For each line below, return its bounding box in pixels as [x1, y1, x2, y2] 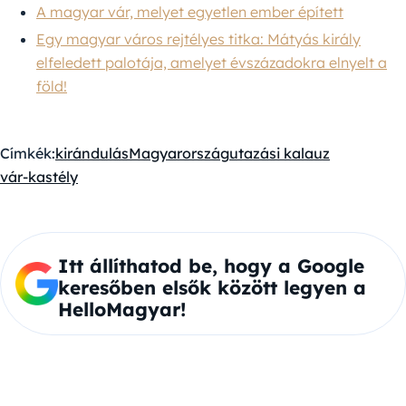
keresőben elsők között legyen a [57, 275, 366, 299]
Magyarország [129, 143, 229, 162]
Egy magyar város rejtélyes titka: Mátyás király [36, 29, 361, 48]
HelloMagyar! [57, 296, 186, 321]
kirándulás [55, 143, 129, 162]
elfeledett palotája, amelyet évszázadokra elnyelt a [36, 53, 387, 72]
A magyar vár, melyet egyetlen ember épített [36, 2, 343, 21]
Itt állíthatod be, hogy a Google [57, 253, 364, 277]
